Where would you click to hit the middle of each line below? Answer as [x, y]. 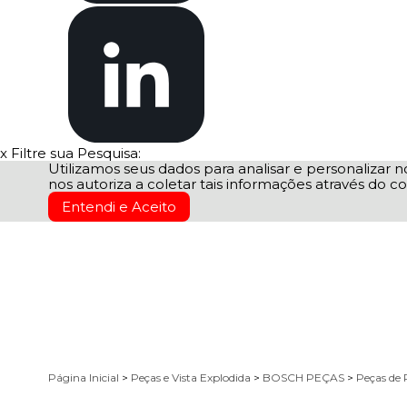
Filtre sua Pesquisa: [76, 153]
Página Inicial [85, 378]
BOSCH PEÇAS [305, 378]
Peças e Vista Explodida [192, 378]
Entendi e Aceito [119, 207]
